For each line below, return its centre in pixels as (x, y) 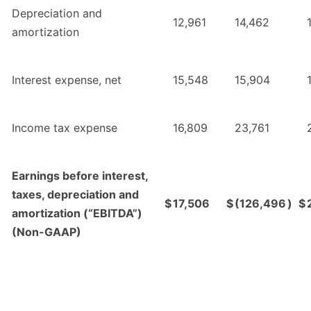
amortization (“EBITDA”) (77, 213)
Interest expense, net (67, 80)
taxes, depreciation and (75, 195)
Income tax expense (65, 128)
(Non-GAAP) (47, 232)
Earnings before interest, (80, 176)
